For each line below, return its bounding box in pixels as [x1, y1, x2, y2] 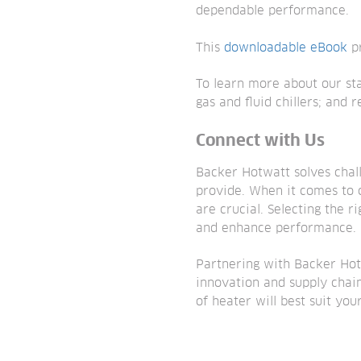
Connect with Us [196, 132, 326, 149]
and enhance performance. [196, 222, 357, 234]
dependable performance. [196, 5, 350, 18]
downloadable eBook [224, 41, 348, 54]
